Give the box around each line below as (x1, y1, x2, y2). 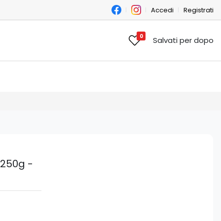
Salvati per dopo (153, 35, 214, 45)
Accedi (151, 5, 174, 15)
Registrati (184, 5, 214, 15)
